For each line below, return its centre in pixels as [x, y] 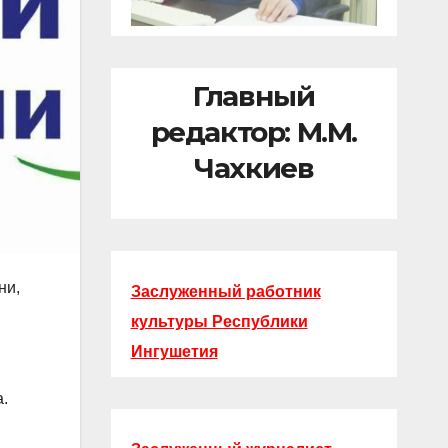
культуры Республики [219, 321]
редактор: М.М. [253, 132]
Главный [254, 96]
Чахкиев [254, 168]
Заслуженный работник [225, 291]
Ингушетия [174, 351]
